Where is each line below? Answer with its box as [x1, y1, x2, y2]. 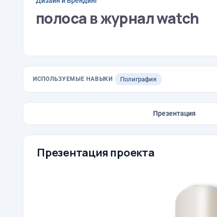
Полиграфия [120, 76, 156, 83]
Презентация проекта [37, 145, 155, 160]
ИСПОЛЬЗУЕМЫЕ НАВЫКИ [33, 76, 113, 82]
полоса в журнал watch [36, 8, 199, 28]
